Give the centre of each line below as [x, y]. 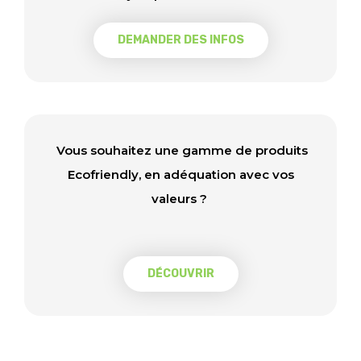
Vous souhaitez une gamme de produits [180, 150]
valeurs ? [180, 199]
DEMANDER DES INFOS [180, 40]
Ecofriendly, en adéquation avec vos [180, 174]
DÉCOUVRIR [180, 274]
